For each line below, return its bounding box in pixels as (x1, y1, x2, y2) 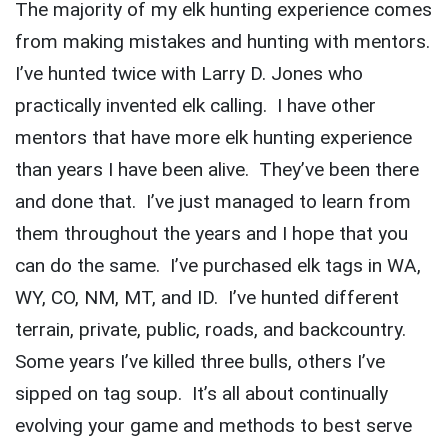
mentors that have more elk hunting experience (15, 126, 412, 150)
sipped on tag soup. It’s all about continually (15, 382, 388, 406)
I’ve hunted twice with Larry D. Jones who (15, 62, 363, 86)
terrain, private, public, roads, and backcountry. (15, 318, 411, 342)
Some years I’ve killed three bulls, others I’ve (15, 350, 385, 374)
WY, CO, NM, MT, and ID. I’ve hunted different (15, 286, 399, 310)
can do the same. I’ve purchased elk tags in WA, (15, 254, 421, 278)
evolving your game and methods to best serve (15, 414, 412, 438)
